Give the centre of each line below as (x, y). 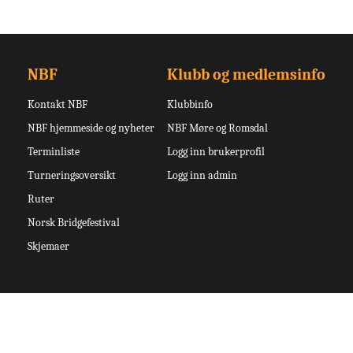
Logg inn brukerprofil (216, 152)
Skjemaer (49, 247)
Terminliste (54, 152)
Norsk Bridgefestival (74, 223)
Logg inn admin (202, 176)
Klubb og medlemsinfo (246, 75)
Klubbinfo (190, 105)
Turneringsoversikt (72, 176)
